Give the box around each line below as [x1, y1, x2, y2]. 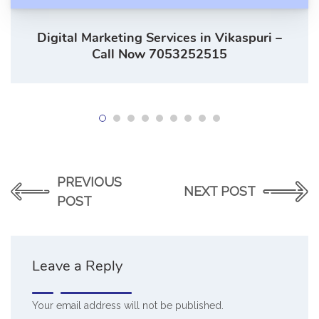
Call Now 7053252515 [92, 45, 227, 63]
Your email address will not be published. [32, 299, 224, 311]
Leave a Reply [32, 256, 122, 276]
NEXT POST [184, 184, 256, 199]
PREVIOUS [56, 174, 122, 189]
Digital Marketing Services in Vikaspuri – [37, 28, 282, 46]
